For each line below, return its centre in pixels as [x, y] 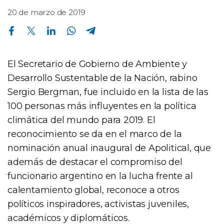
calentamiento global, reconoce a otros [93, 190]
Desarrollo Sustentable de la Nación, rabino [102, 78]
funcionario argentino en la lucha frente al [100, 176]
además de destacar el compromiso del [95, 162]
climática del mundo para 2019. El [81, 120]
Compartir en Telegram [89, 25]
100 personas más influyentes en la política [102, 106]
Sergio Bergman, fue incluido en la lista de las [108, 92]
